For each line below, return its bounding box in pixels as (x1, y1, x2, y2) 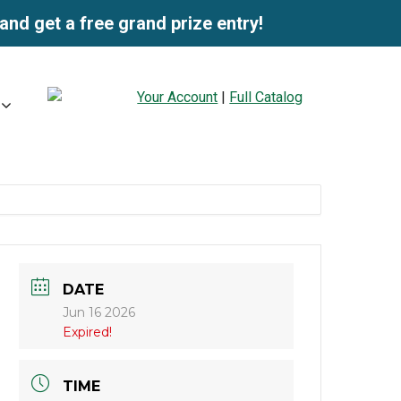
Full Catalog (229, 89, 303, 107)
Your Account (137, 89, 218, 107)
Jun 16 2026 (63, 304, 136, 321)
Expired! (63, 324, 113, 341)
